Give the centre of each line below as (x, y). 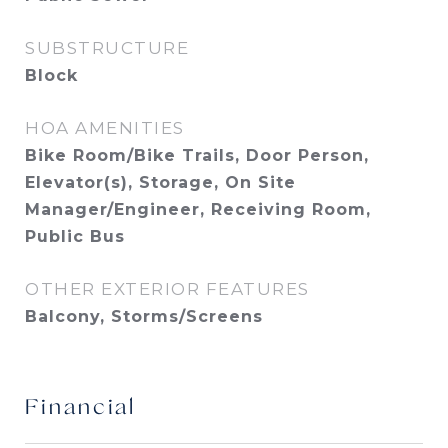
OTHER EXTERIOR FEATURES (167, 289)
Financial (80, 408)
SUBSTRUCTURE (107, 48)
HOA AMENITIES (105, 128)
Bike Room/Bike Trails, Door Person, (197, 155)
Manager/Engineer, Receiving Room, (198, 209)
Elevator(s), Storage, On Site (160, 182)
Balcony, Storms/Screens (144, 316)
